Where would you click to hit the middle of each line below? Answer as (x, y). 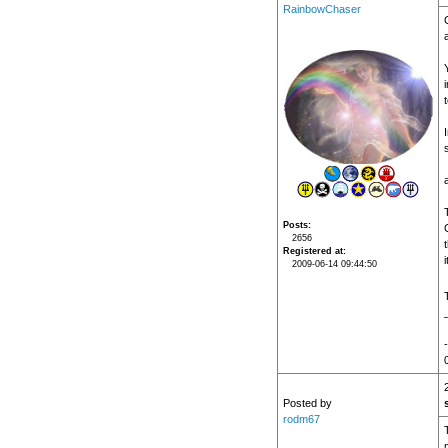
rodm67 (301, 419)
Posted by (307, 403)
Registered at (312, 251)
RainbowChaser (321, 9)
